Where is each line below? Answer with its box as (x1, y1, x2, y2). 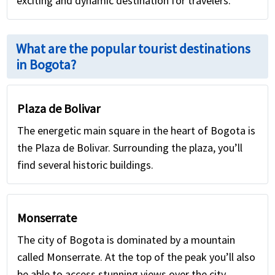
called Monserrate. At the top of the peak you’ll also (17, 250, 256, 265)
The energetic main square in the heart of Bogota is (17, 123, 256, 138)
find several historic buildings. (17, 158, 154, 172)
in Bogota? (16, 56, 77, 74)
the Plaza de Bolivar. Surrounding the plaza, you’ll (17, 141, 243, 155)
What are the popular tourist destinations (16, 40, 251, 58)
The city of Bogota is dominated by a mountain (17, 233, 236, 247)
